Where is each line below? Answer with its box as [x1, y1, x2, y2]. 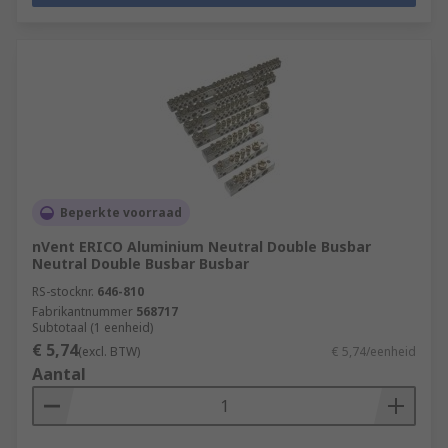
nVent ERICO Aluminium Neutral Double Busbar [32, 237, 371, 256]
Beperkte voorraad [60, 204, 182, 221]
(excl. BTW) [78, 343, 140, 360]
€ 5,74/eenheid [332, 343, 416, 360]
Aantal [32, 363, 86, 385]
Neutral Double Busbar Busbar [32, 254, 249, 273]
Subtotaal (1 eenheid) [32, 319, 153, 336]
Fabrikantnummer [32, 303, 133, 320]
